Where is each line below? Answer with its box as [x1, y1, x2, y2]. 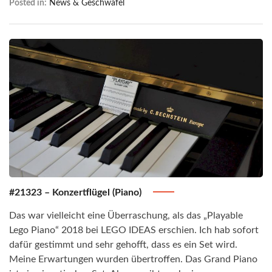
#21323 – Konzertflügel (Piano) [9, 188, 144, 198]
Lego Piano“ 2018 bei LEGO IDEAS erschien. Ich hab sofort [9, 225, 259, 236]
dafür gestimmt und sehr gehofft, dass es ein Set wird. [9, 240, 237, 250]
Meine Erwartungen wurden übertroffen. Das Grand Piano [9, 254, 257, 265]
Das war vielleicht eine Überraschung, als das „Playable [9, 211, 243, 221]
